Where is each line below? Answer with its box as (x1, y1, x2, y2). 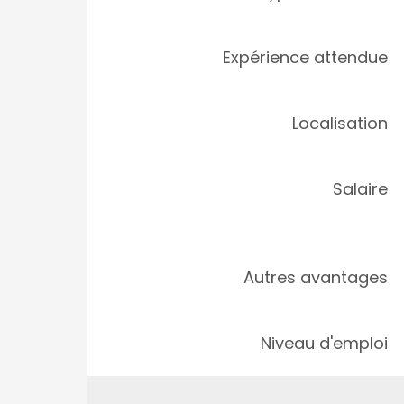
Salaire (333, 178, 388, 200)
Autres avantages (243, 266, 388, 289)
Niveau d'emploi (261, 332, 388, 354)
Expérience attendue (223, 46, 388, 69)
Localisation (292, 112, 388, 134)
